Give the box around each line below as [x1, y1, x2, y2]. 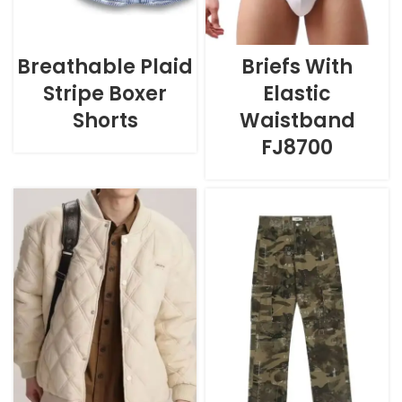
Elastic [263, 80, 331, 109]
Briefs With [241, 53, 353, 82]
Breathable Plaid [17, 53, 193, 82]
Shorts [72, 107, 138, 135]
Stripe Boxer [43, 80, 167, 109]
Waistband [239, 107, 355, 135]
